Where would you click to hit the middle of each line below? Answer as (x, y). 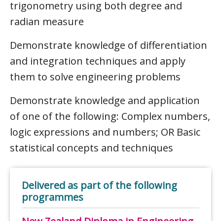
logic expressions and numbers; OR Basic (105, 132)
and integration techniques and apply (98, 61)
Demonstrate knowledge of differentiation (109, 45)
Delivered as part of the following (99, 185)
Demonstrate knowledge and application (105, 100)
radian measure (47, 21)
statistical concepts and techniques (92, 147)
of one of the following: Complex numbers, (110, 116)
